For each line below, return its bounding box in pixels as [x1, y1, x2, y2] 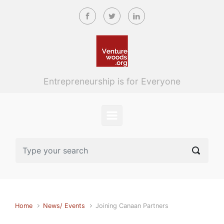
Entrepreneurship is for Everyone [43, 76, 180, 86]
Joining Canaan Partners [95, 202, 169, 209]
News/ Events [43, 202, 85, 209]
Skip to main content [10, 6, 90, 16]
